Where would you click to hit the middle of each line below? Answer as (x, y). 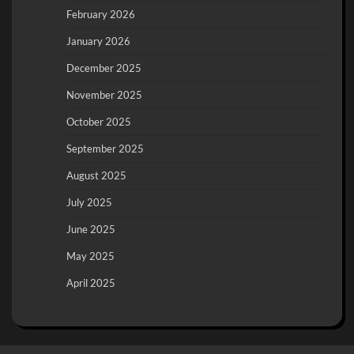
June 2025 (91, 229)
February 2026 (101, 14)
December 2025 (104, 68)
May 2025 (90, 256)
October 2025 (99, 121)
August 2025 (96, 175)
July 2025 (89, 202)
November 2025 (104, 94)
